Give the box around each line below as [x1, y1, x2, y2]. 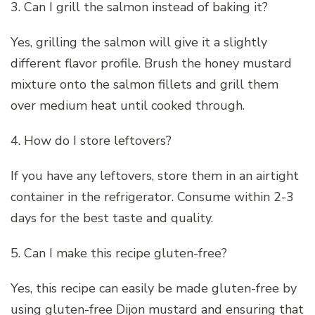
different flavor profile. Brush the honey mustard [11, 54, 292, 72]
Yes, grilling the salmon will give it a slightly [11, 33, 267, 51]
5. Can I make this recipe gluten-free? [11, 244, 227, 262]
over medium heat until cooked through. [11, 96, 245, 114]
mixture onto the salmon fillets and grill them [11, 75, 278, 93]
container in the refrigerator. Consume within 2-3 [11, 188, 294, 205]
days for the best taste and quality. [11, 209, 213, 226]
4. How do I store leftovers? [11, 131, 172, 149]
